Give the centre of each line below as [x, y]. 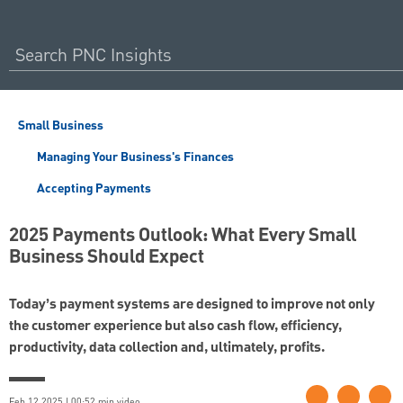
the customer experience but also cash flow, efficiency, [175, 327]
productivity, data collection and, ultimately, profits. [167, 349]
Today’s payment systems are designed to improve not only [192, 305]
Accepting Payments [92, 189]
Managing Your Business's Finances [134, 157]
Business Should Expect [107, 258]
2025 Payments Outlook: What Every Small [183, 236]
